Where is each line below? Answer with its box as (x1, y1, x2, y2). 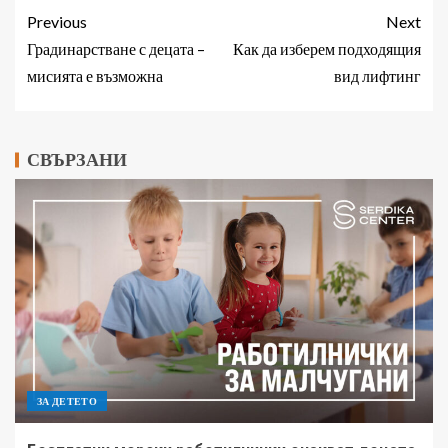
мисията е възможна (27, 65, 163, 85)
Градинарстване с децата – (27, 38, 205, 58)
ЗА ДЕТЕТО (37, 394, 98, 407)
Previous (27, 11, 87, 31)
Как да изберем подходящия (233, 38, 421, 58)
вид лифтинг (334, 65, 421, 85)
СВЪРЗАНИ (27, 146, 127, 172)
